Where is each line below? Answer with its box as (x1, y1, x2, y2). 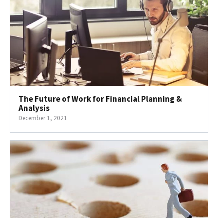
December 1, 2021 (18, 113, 67, 122)
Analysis (18, 102, 50, 113)
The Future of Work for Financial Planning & (18, 93, 182, 104)
